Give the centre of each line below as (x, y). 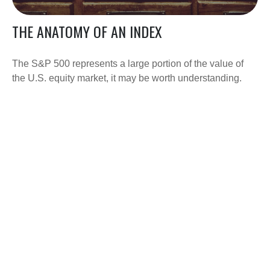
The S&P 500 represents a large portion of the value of (128, 63)
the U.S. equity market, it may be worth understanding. (127, 78)
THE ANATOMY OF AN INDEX (87, 31)
